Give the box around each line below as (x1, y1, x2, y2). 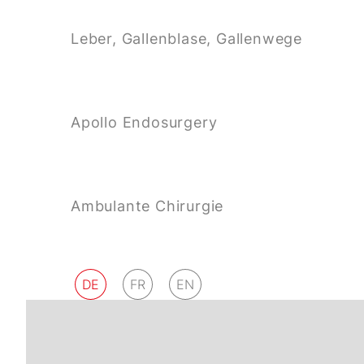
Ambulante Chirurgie (71, 197, 224, 214)
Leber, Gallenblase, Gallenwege (71, 29, 302, 47)
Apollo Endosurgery (71, 113, 218, 131)
